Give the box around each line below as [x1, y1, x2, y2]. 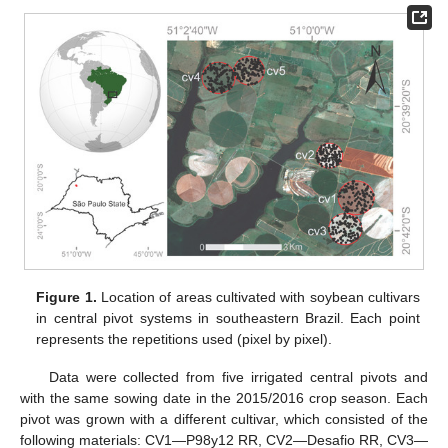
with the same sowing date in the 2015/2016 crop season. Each [20, 389, 428, 406]
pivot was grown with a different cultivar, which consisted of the [20, 410, 428, 427]
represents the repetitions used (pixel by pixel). [36, 330, 333, 347]
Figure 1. [36, 288, 97, 305]
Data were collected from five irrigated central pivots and [48, 368, 428, 385]
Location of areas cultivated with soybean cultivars [96, 288, 420, 305]
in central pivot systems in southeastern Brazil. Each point [36, 309, 420, 326]
